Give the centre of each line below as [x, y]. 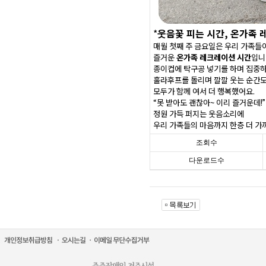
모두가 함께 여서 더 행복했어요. [204, 91]
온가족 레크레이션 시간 [214, 57]
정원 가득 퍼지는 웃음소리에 [199, 114]
